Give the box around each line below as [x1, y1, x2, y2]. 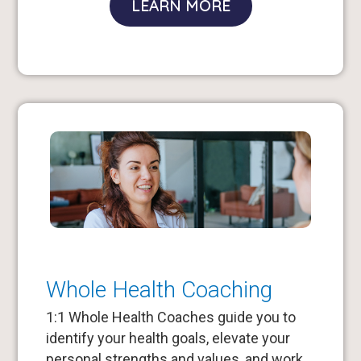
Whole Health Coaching [45, 276, 272, 303]
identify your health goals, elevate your [45, 329, 290, 346]
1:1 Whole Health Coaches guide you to [45, 308, 296, 326]
